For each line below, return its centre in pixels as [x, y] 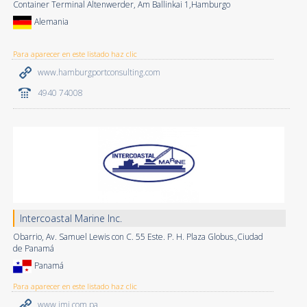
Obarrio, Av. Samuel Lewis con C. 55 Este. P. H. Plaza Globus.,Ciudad [138, 236]
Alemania [51, 21]
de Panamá [33, 248]
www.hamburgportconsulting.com [99, 72]
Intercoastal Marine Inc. [71, 218]
